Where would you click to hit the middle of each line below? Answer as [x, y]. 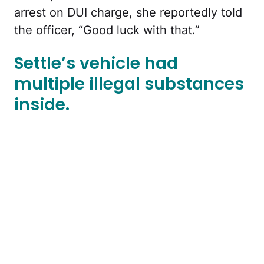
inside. [42, 104]
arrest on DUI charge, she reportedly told [128, 13]
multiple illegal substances [129, 84]
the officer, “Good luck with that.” [107, 30]
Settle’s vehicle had [96, 63]
